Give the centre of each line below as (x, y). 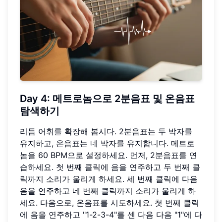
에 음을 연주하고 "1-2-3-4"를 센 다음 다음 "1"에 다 (111, 215)
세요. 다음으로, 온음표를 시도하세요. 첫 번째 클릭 (110, 203)
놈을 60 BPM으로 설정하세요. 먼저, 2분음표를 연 (109, 155)
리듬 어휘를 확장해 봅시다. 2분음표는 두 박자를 (106, 132)
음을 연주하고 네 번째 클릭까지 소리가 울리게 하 (108, 191)
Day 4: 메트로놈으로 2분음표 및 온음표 (107, 99)
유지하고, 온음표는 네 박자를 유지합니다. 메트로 (107, 143)
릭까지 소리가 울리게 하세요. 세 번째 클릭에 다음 (109, 179)
